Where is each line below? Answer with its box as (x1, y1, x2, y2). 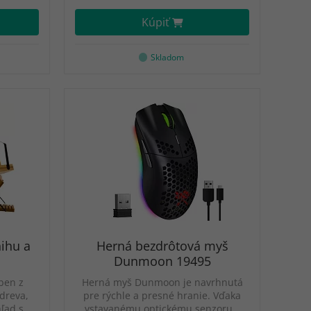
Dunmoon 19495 (113, 253, 211, 269)
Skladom (151, 51, 185, 63)
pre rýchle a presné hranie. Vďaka (83, 289, 241, 302)
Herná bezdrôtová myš (96, 237, 228, 254)
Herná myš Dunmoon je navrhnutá (81, 276, 243, 289)
